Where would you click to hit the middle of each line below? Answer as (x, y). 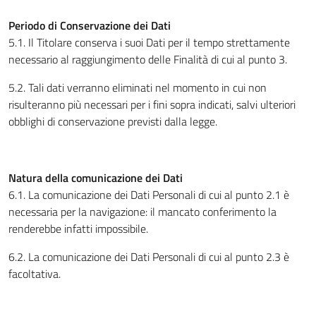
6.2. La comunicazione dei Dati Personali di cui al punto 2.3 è (149, 257)
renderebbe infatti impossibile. (78, 229)
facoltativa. (35, 274)
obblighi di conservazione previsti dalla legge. (113, 121)
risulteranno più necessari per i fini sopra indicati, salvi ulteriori (152, 104)
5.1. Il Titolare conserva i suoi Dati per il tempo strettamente (149, 42)
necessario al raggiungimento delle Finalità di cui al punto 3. (148, 59)
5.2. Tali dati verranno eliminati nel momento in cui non (138, 87)
